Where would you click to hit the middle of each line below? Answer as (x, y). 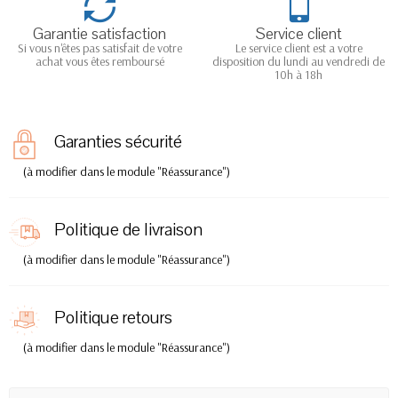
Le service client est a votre (298, 48)
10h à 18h (298, 75)
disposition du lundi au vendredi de (298, 62)
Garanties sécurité (118, 142)
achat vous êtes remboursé (99, 62)
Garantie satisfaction (99, 34)
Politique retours (113, 318)
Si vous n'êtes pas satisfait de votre (99, 48)
